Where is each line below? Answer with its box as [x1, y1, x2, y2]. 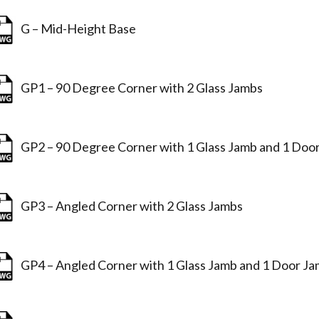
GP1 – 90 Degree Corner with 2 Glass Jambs [16, 79, 263, 95]
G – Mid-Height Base [16, 20, 137, 36]
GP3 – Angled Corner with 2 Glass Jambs [16, 197, 244, 214]
